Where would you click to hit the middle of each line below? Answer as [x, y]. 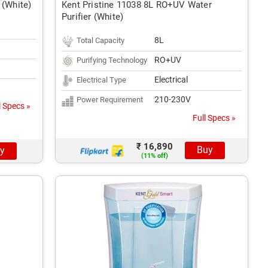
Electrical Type [101, 80]
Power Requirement [110, 100]
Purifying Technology [112, 60]
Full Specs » [214, 118]
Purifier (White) [93, 17]
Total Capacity [100, 40]
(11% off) [154, 156]
